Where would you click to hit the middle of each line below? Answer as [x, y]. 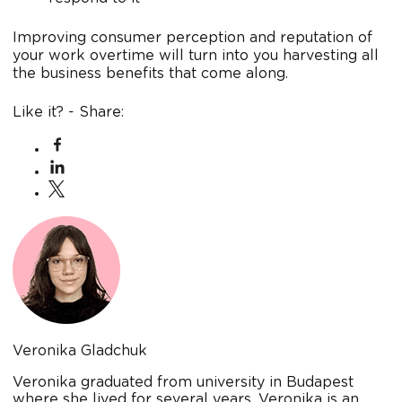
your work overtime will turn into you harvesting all [196, 56]
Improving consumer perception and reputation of [192, 38]
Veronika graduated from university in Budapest [183, 383]
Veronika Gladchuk [80, 351]
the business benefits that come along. [150, 74]
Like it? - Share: [68, 113]
